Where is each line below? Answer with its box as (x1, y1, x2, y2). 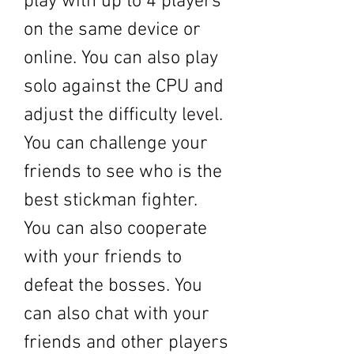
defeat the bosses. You (24, 275, 202, 297)
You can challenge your (24, 133, 208, 155)
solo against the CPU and (24, 76, 224, 98)
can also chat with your (24, 303, 209, 326)
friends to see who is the (24, 161, 222, 183)
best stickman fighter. (24, 190, 198, 212)
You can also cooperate (24, 218, 207, 240)
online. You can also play (24, 47, 218, 70)
